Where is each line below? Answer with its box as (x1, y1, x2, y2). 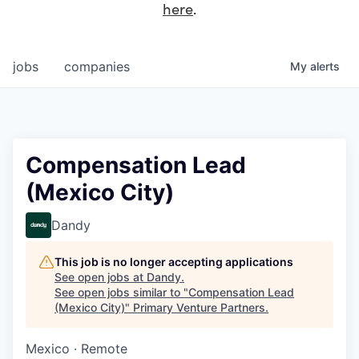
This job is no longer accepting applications (54, 255, 293, 269)
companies (64, 58, 130, 75)
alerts (310, 59, 340, 74)
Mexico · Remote (26, 341, 127, 357)
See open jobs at (54, 270, 147, 284)
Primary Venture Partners (133, 301, 265, 315)
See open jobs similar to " (54, 285, 188, 300)
